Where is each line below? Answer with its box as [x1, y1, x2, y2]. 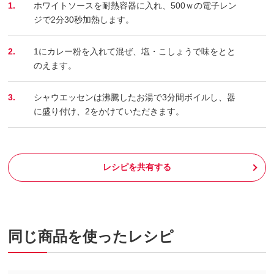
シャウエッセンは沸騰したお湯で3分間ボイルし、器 [34, 92, 236, 102]
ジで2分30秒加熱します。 [34, 14, 135, 24]
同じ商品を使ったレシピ [8, 228, 174, 245]
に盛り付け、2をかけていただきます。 [34, 106, 185, 116]
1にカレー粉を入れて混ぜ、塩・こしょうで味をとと [34, 46, 236, 56]
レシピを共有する [102, 162, 171, 172]
